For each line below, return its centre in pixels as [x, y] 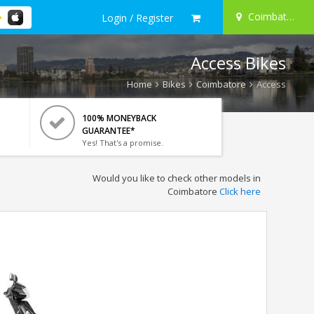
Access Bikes [238, 63]
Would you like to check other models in [176, 178]
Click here [240, 191]
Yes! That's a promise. [122, 143]
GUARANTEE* [108, 131]
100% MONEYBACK [119, 118]
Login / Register [137, 18]
